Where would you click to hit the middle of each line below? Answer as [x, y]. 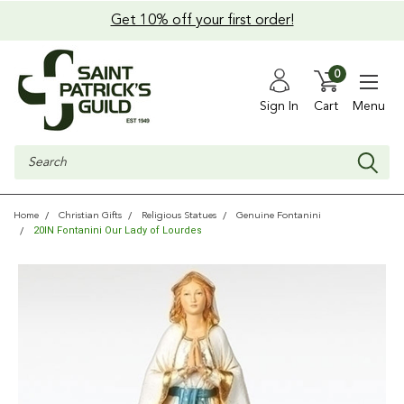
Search [33, 153]
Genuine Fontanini [279, 216]
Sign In [279, 106]
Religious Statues [179, 216]
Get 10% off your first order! [202, 21]
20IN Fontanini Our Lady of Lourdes [118, 230]
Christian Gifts [90, 216]
